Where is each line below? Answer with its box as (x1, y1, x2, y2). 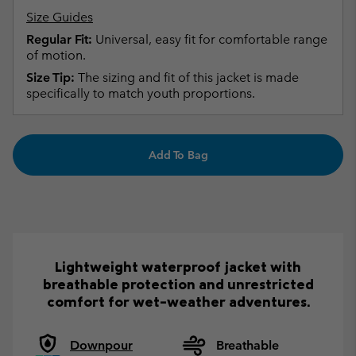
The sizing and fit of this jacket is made (75, 69, 299, 85)
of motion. (26, 47, 86, 63)
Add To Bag (148, 147, 208, 162)
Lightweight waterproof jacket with (55, 257, 301, 276)
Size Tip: (26, 69, 75, 85)
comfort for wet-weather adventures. (46, 292, 310, 311)
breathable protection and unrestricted (42, 274, 314, 293)
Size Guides (26, 9, 93, 25)
